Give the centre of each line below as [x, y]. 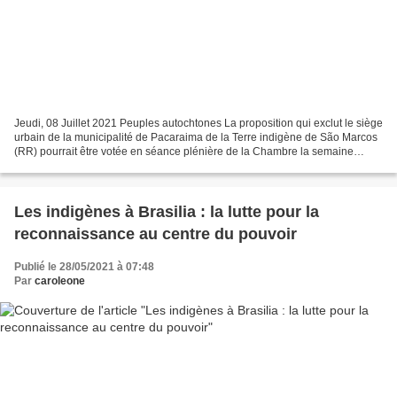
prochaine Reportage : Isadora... [92, 165]
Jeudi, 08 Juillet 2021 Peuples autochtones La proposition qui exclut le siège [198, 123]
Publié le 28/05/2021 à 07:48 [84, 266]
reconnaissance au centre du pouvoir [156, 234]
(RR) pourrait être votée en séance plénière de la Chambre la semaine [184, 151]
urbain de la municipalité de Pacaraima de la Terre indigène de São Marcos [196, 137]
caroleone [60, 280]
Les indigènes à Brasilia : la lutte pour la [167, 211]
